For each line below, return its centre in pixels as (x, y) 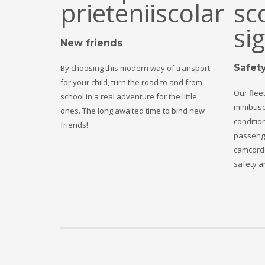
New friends (91, 43)
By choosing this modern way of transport (135, 68)
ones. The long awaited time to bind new (132, 111)
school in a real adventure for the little (129, 97)
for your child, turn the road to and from (131, 83)
